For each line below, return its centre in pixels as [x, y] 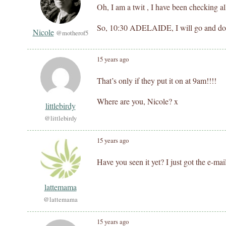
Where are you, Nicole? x [137, 101]
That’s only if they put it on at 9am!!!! [157, 80]
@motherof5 [72, 33]
